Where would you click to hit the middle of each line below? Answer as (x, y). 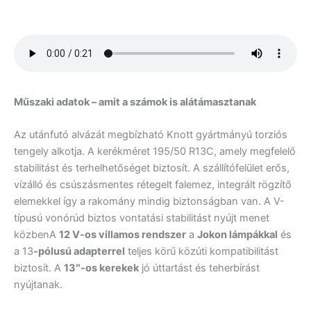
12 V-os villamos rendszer (123, 235)
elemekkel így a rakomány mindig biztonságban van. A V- (149, 202)
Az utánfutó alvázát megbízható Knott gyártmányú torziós (151, 135)
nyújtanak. (38, 285)
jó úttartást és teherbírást (199, 268)
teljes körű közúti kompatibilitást (202, 252)
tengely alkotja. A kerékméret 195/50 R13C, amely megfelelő (155, 152)
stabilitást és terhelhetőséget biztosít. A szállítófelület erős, (152, 168)
